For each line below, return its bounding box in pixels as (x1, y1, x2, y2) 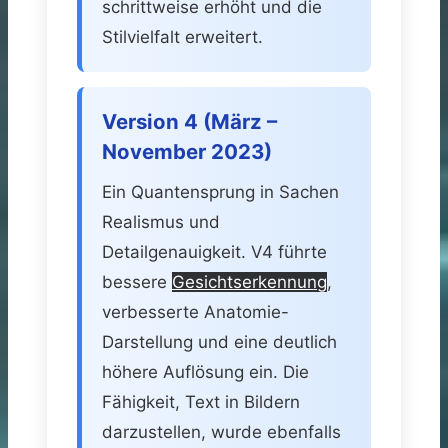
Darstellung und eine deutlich (102, 331, 337, 352)
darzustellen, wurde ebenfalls (102, 421, 341, 442)
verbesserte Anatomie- (102, 301, 289, 322)
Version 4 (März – (102, 108, 277, 134)
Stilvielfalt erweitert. (102, 26, 263, 47)
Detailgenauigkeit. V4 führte (102, 241, 327, 262)
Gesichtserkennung (172, 271, 327, 292)
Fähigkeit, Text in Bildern (102, 391, 300, 412)
